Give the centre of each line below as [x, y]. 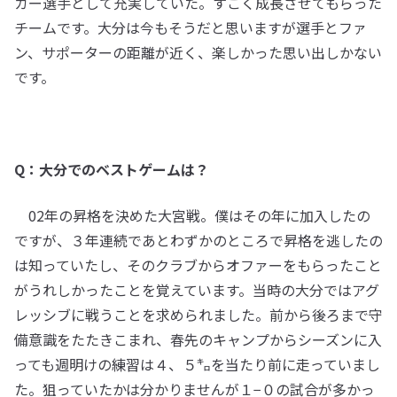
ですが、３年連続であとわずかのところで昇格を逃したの [198, 240]
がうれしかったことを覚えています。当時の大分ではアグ [197, 290]
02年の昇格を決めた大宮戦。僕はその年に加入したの [192, 215]
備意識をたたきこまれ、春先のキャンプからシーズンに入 [198, 339]
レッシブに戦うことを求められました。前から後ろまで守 [198, 315]
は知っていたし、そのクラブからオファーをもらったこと [198, 265]
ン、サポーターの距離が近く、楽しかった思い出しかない [198, 52]
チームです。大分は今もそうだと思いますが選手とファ [191, 27]
